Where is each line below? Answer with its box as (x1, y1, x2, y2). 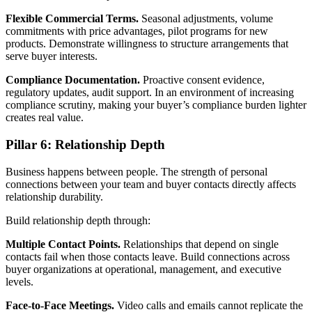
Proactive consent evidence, (140, 74, 265, 86)
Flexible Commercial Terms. (6, 13, 139, 25)
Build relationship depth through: (6, 214, 150, 226)
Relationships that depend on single (120, 237, 279, 250)
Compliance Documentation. (6, 74, 140, 86)
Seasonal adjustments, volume (139, 13, 273, 25)
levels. (6, 275, 33, 288)
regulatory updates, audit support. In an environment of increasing (6, 86, 294, 99)
